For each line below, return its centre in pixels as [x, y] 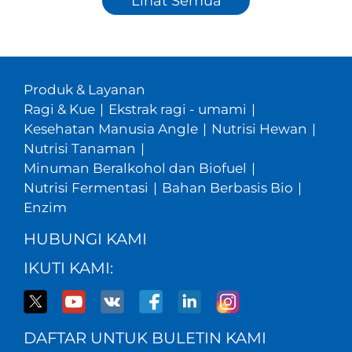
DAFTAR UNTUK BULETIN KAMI [145, 338]
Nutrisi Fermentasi [86, 188]
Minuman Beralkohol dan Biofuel [135, 169]
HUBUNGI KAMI [85, 239]
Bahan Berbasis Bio [227, 188]
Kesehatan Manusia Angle [110, 129]
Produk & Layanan [84, 90]
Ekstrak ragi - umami [177, 110]
